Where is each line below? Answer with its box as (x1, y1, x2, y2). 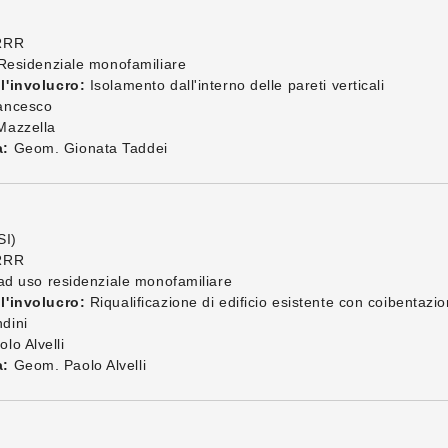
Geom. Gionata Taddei (8, 140, 168, 156)
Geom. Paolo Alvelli (8, 357, 147, 373)
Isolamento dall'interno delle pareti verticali (85, 77, 385, 93)
